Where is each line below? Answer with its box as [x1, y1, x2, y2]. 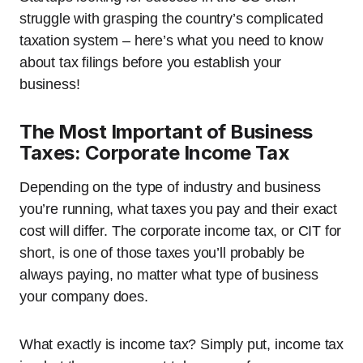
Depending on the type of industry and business [19, 179, 321, 195]
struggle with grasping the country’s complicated [19, 11, 323, 27]
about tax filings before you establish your [19, 54, 282, 70]
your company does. [19, 288, 148, 305]
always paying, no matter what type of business [19, 267, 318, 283]
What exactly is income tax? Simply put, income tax [19, 336, 344, 352]
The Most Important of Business [19, 120, 313, 143]
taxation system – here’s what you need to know [19, 32, 323, 49]
